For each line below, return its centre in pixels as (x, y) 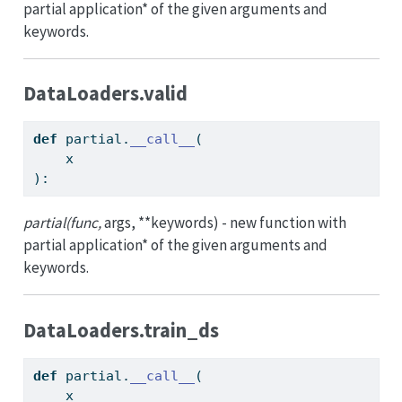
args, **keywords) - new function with (225, 223)
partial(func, (63, 223)
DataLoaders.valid (105, 94)
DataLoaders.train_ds (121, 330)
